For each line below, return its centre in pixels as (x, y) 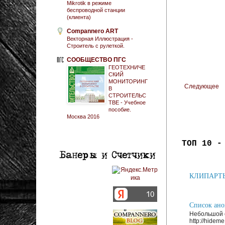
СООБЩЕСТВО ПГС (96, 60)
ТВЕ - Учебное (127, 102)
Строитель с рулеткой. (96, 45)
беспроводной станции (96, 10)
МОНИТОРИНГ (128, 81)
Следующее (202, 87)
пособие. (120, 109)
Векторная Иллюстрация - (100, 38)
